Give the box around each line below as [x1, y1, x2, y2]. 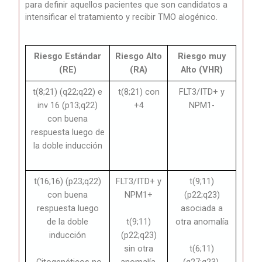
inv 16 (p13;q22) [37, 99, 98, 111]
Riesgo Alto [115, 50, 163, 61]
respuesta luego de [30, 126, 105, 137]
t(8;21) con [118, 86, 160, 97]
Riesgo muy [178, 50, 226, 61]
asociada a [181, 202, 223, 213]
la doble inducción [33, 140, 102, 151]
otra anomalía [175, 216, 229, 227]
